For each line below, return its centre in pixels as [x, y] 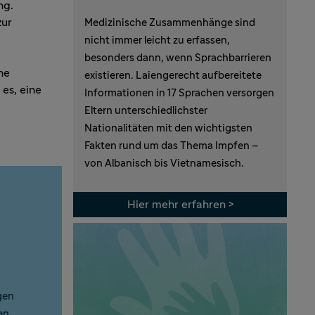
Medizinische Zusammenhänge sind [170, 22]
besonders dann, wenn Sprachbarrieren [178, 58]
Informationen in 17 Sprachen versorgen [179, 93]
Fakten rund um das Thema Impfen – [172, 146]
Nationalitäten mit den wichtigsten [168, 128]
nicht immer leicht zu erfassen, [157, 40]
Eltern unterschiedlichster [146, 110]
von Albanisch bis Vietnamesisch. [164, 163]
